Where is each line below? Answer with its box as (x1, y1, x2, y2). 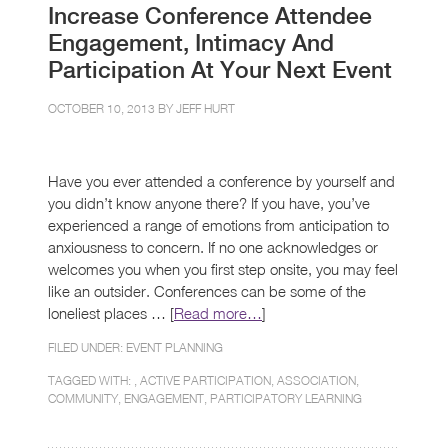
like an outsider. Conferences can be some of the (48, 281, 366, 300)
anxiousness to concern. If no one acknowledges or (48, 237, 378, 256)
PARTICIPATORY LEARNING (210, 390, 362, 406)
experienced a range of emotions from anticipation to (48, 215, 389, 234)
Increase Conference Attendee (48, 2, 372, 29)
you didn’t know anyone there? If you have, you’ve (48, 193, 370, 212)
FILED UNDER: (48, 339, 126, 355)
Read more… (174, 303, 262, 322)
